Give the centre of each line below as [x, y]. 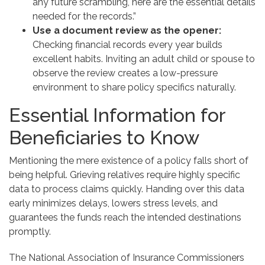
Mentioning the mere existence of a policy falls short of [129, 160]
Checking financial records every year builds [127, 44]
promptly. [30, 231]
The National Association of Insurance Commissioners [127, 257]
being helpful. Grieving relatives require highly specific [125, 174]
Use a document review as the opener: [127, 30]
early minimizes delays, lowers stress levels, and [113, 203]
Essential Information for [117, 115]
